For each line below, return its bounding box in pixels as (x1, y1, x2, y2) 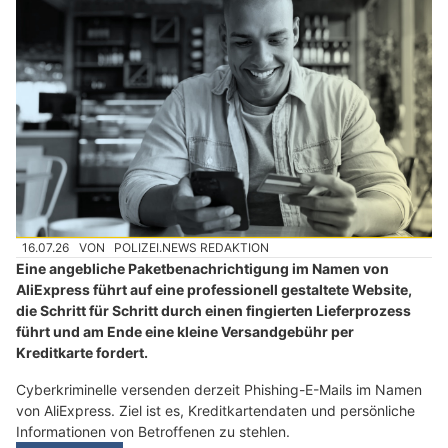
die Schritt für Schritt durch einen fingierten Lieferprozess (16, 302, 411, 320)
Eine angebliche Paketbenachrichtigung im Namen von (16, 260, 389, 278)
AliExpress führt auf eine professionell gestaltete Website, (16, 281, 412, 299)
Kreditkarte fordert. (16, 344, 148, 362)
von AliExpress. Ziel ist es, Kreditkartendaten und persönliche (16, 402, 415, 420)
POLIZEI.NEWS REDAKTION (114, 240, 270, 256)
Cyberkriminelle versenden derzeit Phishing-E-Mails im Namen (16, 381, 422, 399)
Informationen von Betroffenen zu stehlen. (16, 423, 290, 441)
